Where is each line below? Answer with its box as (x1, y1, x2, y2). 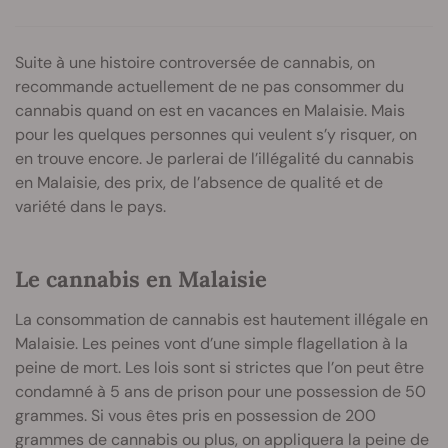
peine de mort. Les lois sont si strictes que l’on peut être (15, 356, 424, 378)
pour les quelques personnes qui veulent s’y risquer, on (15, 123, 417, 145)
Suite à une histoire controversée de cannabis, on (15, 51, 375, 73)
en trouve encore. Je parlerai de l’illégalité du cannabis (15, 147, 414, 169)
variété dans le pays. (15, 195, 166, 217)
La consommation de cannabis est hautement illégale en (15, 308, 428, 330)
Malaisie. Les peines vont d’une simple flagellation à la (15, 332, 408, 354)
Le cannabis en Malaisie (15, 264, 267, 293)
